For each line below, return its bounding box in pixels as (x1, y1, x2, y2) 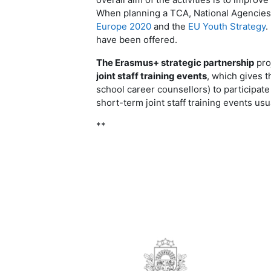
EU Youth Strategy (188, 21, 266, 32)
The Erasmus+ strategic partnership (96, 57, 254, 68)
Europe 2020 (96, 21, 151, 32)
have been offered (96, 34, 175, 45)
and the (151, 21, 188, 32)
